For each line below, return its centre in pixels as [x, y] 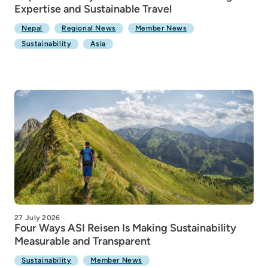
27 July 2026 [37, 218]
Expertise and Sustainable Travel [93, 9]
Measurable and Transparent [83, 241]
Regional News [89, 28]
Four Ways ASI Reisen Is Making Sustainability [125, 228]
